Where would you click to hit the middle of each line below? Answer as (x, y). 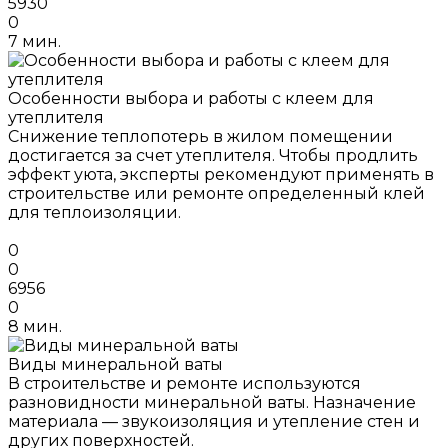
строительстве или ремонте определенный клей (216, 193)
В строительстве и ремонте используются (184, 383)
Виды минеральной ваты (115, 364)
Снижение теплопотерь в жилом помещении (200, 136)
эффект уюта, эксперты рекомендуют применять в (221, 174)
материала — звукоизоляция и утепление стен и (214, 421)
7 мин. (34, 41)
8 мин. (35, 326)
